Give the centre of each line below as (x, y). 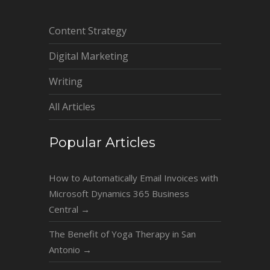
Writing (65, 82)
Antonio (65, 249)
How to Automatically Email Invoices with (133, 177)
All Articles (72, 107)
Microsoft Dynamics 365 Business (119, 193)
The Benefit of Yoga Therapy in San (122, 234)
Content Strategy (87, 31)
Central (64, 209)
